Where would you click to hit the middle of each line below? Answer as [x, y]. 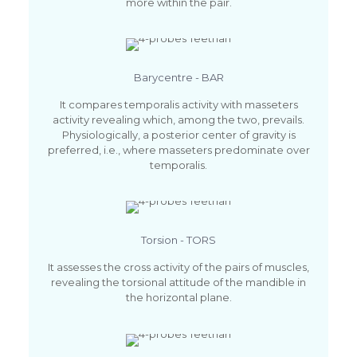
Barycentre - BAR [178, 77]
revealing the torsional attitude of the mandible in [178, 282]
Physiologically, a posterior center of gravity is [178, 134]
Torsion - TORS [178, 239]
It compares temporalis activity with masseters [178, 104]
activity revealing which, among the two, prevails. [178, 119]
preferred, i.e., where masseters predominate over [178, 149]
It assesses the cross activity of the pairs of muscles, [178, 267]
